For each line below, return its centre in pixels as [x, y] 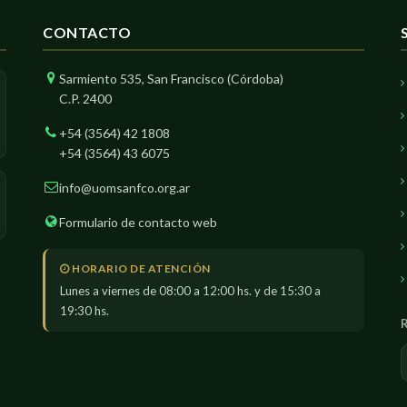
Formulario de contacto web [139, 222]
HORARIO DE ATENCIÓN [140, 268]
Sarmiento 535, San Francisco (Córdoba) [172, 79]
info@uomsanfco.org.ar [125, 188]
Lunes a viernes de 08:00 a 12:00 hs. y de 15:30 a [191, 291]
